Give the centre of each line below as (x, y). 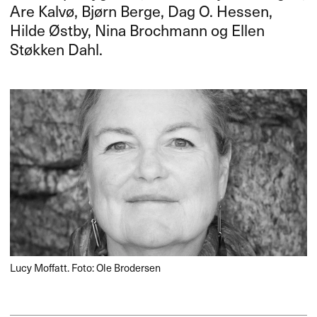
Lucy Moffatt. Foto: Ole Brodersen (86, 268)
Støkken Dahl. (57, 49)
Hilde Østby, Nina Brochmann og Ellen (138, 30)
